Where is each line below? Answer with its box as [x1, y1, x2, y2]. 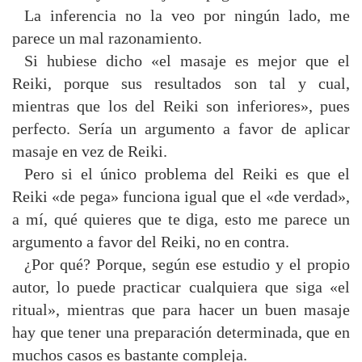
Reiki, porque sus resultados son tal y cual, [12, 74, 350, 92]
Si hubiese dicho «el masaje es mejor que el [23, 52, 350, 69]
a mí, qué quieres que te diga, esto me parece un [12, 210, 350, 228]
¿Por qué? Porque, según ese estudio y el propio [23, 255, 350, 273]
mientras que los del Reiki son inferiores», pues [12, 97, 350, 115]
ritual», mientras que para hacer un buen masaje [12, 301, 350, 318]
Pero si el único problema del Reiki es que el [23, 165, 350, 183]
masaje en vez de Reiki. [12, 142, 167, 160]
